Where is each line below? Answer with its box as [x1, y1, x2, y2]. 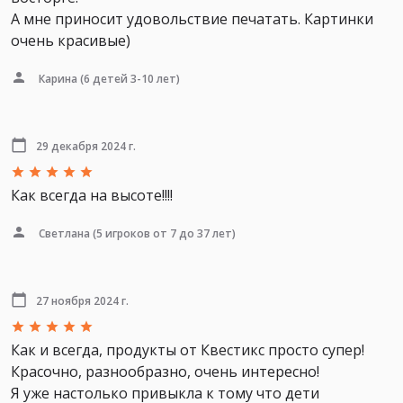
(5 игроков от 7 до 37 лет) [90, 225, 236, 241]
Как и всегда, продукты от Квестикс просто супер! [11, 339, 364, 360]
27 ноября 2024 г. [36, 292, 129, 309]
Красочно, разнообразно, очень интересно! [11, 361, 319, 381]
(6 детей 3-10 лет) [77, 70, 180, 86]
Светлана [39, 225, 90, 241]
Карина [39, 70, 77, 86]
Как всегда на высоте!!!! [11, 184, 173, 205]
